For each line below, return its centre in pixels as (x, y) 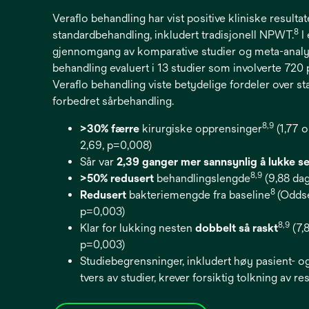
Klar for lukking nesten (138, 228)
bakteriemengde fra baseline (198, 195)
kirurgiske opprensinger (201, 129)
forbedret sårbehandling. (113, 101)
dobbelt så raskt (237, 228)
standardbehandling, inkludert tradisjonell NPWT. (173, 35)
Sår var (97, 162)
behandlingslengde (202, 179)
